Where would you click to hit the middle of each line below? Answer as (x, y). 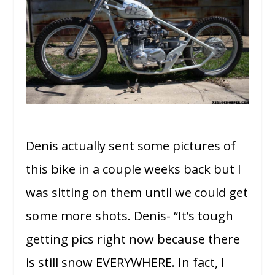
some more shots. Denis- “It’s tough (130, 216)
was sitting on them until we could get (137, 192)
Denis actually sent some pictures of (131, 146)
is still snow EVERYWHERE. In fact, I (126, 262)
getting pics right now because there (133, 239)
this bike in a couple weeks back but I (134, 169)
